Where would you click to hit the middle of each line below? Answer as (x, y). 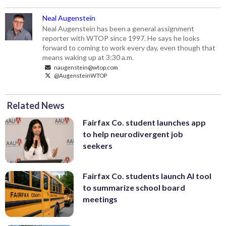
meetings (100, 199)
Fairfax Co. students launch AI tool (147, 176)
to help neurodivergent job (133, 134)
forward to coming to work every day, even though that (129, 47)
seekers (98, 145)
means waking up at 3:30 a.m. (88, 57)
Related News (36, 105)
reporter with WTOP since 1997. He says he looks (121, 38)
